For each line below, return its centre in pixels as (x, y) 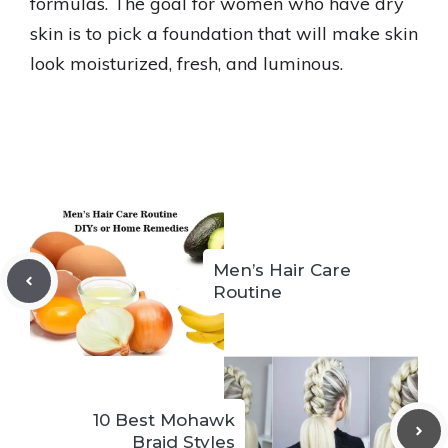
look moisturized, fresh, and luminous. (186, 63)
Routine (247, 292)
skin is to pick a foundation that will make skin (224, 33)
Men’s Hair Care (282, 270)
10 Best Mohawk (164, 420)
